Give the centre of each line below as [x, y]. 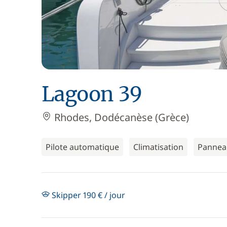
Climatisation [158, 147]
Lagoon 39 [92, 94]
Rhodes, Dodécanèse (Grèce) [120, 117]
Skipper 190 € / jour [87, 195]
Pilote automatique [82, 147]
